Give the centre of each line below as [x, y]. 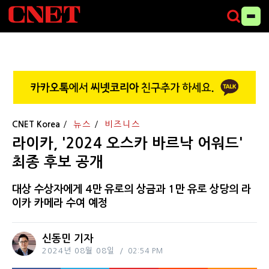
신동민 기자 [68, 238]
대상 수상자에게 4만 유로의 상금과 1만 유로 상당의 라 [131, 189]
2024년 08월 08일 [78, 250]
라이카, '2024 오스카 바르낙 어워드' [128, 143]
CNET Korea [36, 124]
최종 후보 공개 [58, 162]
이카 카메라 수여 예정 [60, 203]
